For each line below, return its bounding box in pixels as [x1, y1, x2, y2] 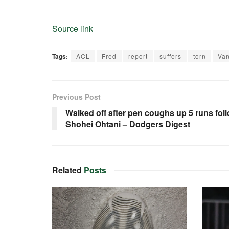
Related [52, 164, 82, 176]
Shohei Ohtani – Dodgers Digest [65, 118, 190, 130]
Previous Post [52, 91, 101, 102]
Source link [52, 22, 93, 34]
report [128, 52, 148, 60]
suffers [159, 52, 181, 60]
